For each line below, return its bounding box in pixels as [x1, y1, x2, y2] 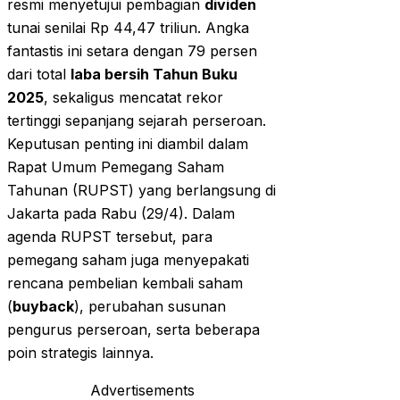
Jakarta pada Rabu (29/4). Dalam [7, 204, 235, 223]
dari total [7, 65, 71, 84]
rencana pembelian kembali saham [7, 274, 243, 293]
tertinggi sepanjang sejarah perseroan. [7, 112, 266, 130]
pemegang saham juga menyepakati [7, 251, 249, 270]
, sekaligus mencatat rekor [44, 88, 223, 107]
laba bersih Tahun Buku [71, 65, 237, 84]
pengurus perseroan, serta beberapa [7, 321, 260, 339]
